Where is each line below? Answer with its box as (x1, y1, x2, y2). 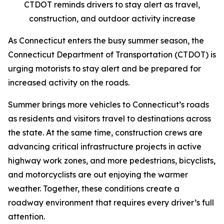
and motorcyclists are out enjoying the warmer (8, 169, 188, 179)
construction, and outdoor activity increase (28, 13, 195, 23)
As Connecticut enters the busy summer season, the (8, 35, 204, 45)
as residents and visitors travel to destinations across (8, 113, 211, 123)
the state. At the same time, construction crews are (8, 127, 202, 137)
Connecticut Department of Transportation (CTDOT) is (8, 49, 216, 59)
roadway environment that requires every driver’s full (8, 197, 214, 207)
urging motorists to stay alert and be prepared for (8, 63, 201, 73)
